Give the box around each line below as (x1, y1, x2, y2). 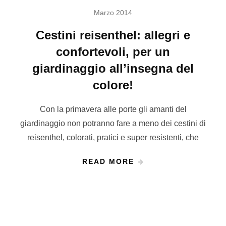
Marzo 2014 (94, 9, 132, 17)
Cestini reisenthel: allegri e (36, 28, 190, 42)
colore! (93, 78, 133, 92)
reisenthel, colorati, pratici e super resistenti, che (27, 133, 199, 142)
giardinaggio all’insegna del (32, 62, 194, 76)
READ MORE (82, 157, 134, 166)
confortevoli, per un (56, 45, 170, 59)
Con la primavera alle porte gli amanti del (39, 105, 187, 114)
